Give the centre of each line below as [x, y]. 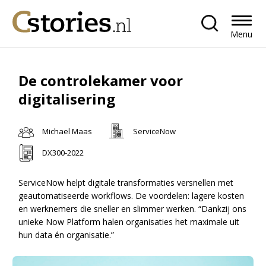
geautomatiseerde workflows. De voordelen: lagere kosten [132, 195]
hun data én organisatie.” [66, 235]
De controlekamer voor [101, 80]
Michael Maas [67, 131]
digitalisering [67, 99]
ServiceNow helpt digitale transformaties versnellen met [126, 182]
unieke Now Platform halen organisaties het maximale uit [129, 221]
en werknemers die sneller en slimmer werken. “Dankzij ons [133, 208]
